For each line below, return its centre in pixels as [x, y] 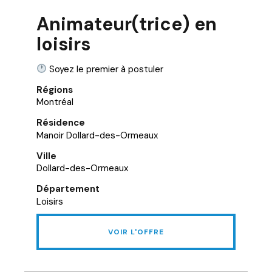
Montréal [55, 102]
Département [68, 189]
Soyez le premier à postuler [105, 69]
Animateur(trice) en [127, 24]
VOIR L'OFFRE [136, 232]
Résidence [61, 123]
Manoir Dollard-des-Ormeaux [97, 135]
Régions [55, 90]
